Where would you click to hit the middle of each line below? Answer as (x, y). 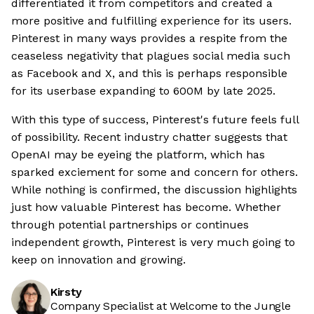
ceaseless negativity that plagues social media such (151, 56)
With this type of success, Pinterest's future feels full (155, 120)
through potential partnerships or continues (130, 225)
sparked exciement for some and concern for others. (155, 172)
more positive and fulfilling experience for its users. (151, 21)
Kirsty (67, 292)
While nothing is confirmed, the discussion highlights (154, 190)
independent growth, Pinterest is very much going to (153, 243)
